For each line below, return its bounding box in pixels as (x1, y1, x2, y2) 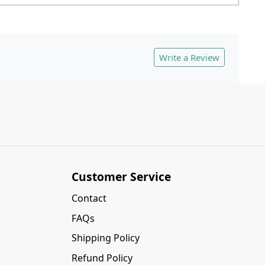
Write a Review (159, 51, 219, 64)
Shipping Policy (72, 231, 140, 245)
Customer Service (72, 169, 172, 185)
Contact (72, 192, 107, 205)
